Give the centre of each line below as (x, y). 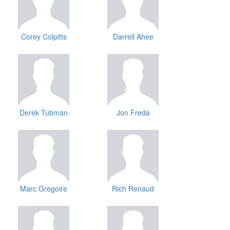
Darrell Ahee (133, 37)
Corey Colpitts (44, 37)
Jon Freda (133, 113)
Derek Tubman (44, 113)
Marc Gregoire (44, 189)
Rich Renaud (133, 189)
